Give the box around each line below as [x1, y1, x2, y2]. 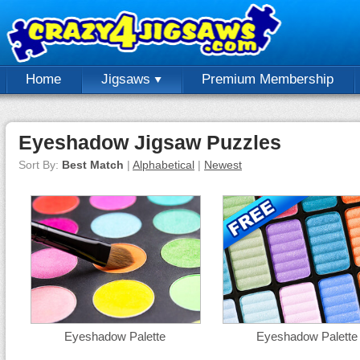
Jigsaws [101, 72, 154, 87]
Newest [204, 158, 242, 171]
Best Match [62, 158, 124, 171]
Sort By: [18, 158, 62, 171]
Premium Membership [202, 72, 333, 87]
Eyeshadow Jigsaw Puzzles [18, 131, 281, 153]
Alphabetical [133, 158, 194, 171]
